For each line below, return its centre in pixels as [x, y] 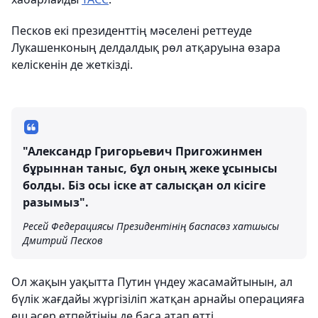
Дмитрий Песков [63, 240]
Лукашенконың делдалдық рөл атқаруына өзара [146, 47]
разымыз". [56, 202]
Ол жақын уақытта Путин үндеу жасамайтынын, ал [152, 281]
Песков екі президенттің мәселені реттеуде [132, 30]
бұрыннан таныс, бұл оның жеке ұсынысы [150, 168]
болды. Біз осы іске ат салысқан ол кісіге [144, 185]
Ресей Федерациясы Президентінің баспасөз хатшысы [151, 226]
